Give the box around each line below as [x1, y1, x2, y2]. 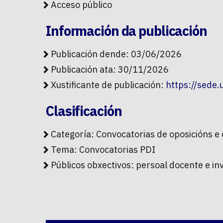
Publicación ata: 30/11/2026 [51, 64, 169, 76]
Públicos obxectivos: [51, 159, 136, 171]
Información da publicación [46, 22, 207, 40]
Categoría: [51, 128, 96, 140]
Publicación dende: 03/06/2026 [51, 48, 182, 60]
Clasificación [46, 102, 122, 120]
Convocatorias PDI [79, 144, 155, 156]
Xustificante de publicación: [51, 79, 166, 91]
